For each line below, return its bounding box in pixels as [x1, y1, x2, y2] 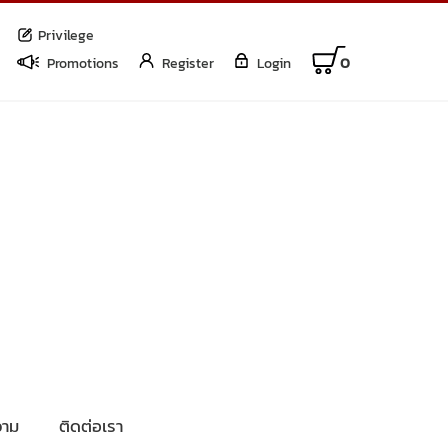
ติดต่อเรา [58, 414, 123, 438]
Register [162, 52, 214, 73]
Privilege [38, 24, 94, 45]
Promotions [47, 52, 119, 73]
